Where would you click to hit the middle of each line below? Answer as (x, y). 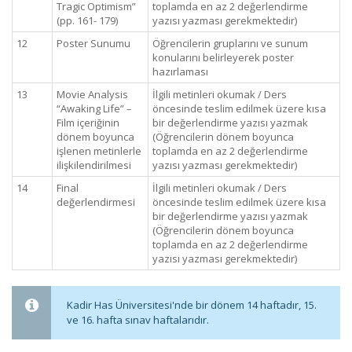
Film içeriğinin (88, 123)
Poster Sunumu (93, 43)
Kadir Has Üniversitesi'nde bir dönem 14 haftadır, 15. (192, 305)
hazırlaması (180, 71)
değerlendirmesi (96, 202)
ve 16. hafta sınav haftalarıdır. (138, 320)
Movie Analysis (92, 94)
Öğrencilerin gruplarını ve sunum (230, 43)
